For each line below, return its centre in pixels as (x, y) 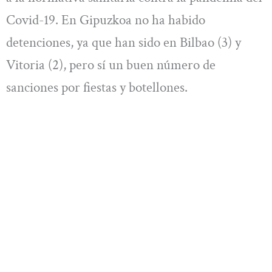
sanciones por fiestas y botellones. (97, 87)
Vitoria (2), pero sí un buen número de (111, 65)
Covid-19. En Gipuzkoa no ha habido (106, 20)
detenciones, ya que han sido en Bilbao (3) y (124, 42)
